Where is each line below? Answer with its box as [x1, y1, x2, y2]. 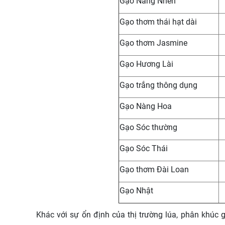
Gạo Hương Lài [119, 59, 173, 69]
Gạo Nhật [119, 186, 153, 195]
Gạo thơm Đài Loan [119, 165, 189, 174]
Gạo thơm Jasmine [119, 38, 187, 48]
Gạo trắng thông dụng [119, 80, 197, 90]
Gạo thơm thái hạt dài [119, 17, 197, 27]
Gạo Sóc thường [119, 123, 177, 132]
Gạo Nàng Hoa [119, 101, 172, 111]
